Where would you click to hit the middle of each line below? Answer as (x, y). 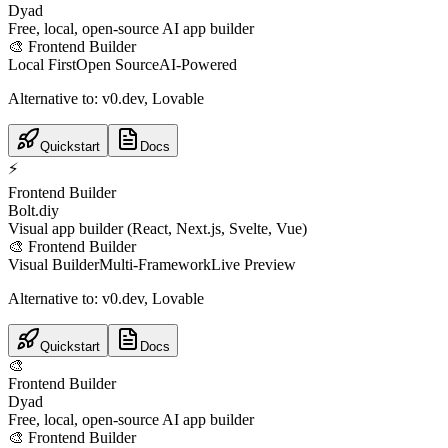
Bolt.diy (33, 210)
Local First (42, 64)
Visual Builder (53, 264)
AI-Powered (198, 64)
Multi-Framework (155, 264)
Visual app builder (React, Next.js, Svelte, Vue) (157, 228)
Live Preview (253, 264)
